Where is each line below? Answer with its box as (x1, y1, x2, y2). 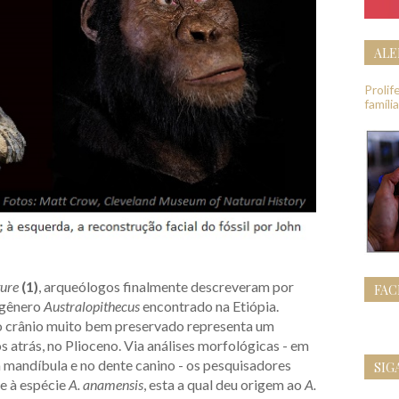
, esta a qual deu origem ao (143, 376, 305, 394)
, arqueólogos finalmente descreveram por (38, 278, 294, 296)
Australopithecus (44, 297, 140, 315)
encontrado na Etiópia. (140, 297, 279, 315)
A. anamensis (69, 376, 143, 394)
